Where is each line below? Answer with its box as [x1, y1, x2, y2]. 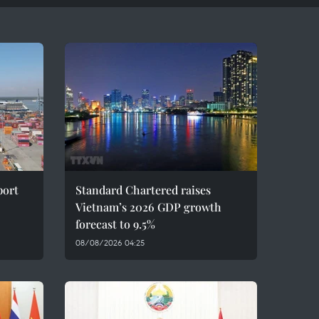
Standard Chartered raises [75, 182, 211, 197]
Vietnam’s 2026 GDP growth [75, 199, 221, 214]
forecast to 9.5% [75, 216, 155, 231]
